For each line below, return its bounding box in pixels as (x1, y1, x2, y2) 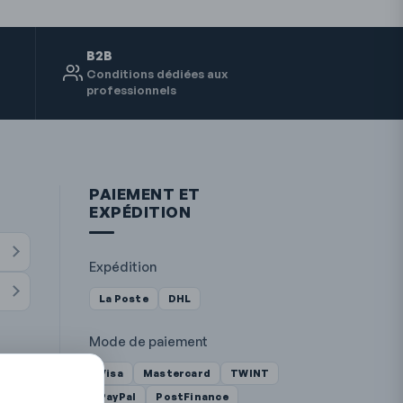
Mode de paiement (89, 332, 208, 349)
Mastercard (142, 366, 211, 380)
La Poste (99, 291, 148, 305)
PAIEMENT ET (89, 184, 201, 203)
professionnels (85, 82, 176, 97)
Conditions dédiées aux (85, 66, 228, 81)
